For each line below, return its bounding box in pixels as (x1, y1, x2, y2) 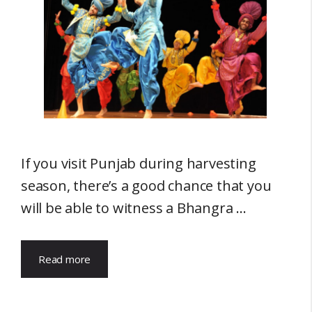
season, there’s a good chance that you (21, 175, 272, 195)
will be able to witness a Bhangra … (21, 198, 247, 217)
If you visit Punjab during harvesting (21, 153, 256, 173)
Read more (38, 251, 91, 266)
